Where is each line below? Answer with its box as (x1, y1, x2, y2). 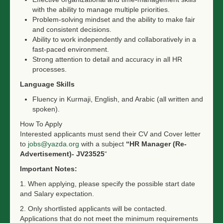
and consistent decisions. (32, 25, 111, 33)
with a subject (79, 140, 126, 148)
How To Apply (20, 120, 62, 128)
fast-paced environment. (32, 45, 109, 53)
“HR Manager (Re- (126, 140, 187, 148)
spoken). (32, 105, 60, 113)
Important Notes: (20, 165, 77, 173)
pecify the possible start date (105, 180, 195, 188)
